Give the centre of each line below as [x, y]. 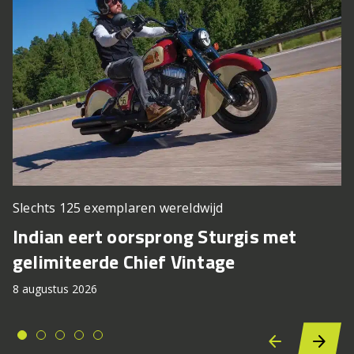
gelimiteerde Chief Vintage [124, 262]
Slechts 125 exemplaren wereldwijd [118, 208]
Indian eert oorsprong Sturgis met [155, 237]
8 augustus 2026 [55, 289]
